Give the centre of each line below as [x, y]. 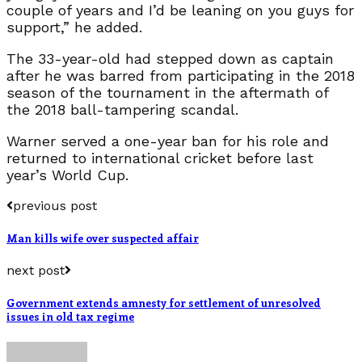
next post [36, 271]
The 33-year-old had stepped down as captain [170, 58]
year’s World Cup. [67, 175]
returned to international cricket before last [160, 158]
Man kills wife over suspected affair [103, 238]
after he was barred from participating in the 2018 [181, 75]
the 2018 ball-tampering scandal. [122, 109]
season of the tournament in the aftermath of [167, 92]
